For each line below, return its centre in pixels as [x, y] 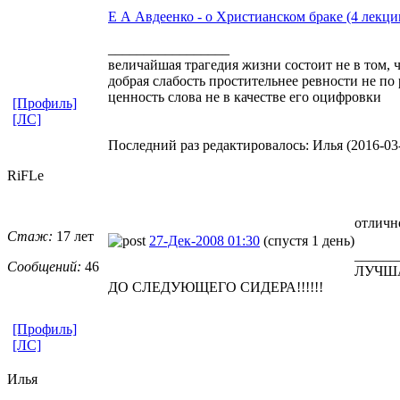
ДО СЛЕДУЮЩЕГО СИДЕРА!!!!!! [216, 287]
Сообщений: [44, 266]
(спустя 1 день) [309, 240]
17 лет [73, 236]
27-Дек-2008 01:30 [204, 240]
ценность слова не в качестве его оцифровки [245, 96]
